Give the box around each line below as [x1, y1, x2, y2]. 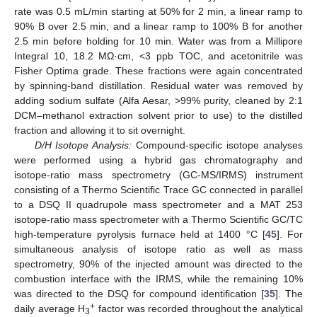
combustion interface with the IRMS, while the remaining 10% [14, 273, 303, 285]
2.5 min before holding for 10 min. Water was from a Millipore [14, 35, 303, 47]
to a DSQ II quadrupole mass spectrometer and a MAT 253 [14, 199, 303, 211]
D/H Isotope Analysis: [34, 139, 132, 151]
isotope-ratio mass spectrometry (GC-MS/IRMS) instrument [14, 169, 303, 181]
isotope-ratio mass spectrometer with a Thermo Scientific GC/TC [14, 214, 303, 226]
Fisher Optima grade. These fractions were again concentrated [14, 65, 303, 77]
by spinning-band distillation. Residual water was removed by [14, 80, 303, 92]
